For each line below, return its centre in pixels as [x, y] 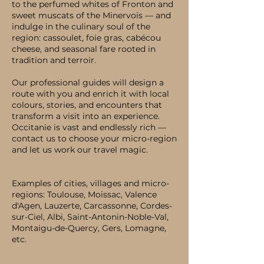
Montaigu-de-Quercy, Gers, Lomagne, [89, 228]
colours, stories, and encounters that [87, 105]
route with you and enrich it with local [90, 94]
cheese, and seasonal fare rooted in [84, 49]
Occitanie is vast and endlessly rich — [89, 127]
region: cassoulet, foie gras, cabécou [86, 38]
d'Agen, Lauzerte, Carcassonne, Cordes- [92, 206]
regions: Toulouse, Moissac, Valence [84, 194]
